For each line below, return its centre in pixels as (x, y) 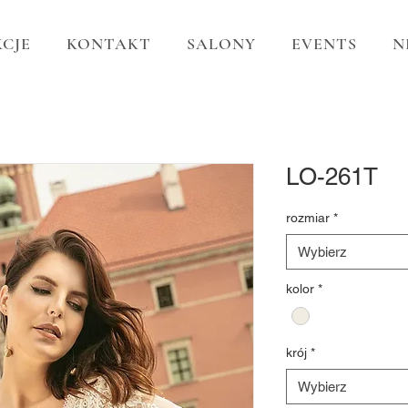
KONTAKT (109, 44)
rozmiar (308, 218)
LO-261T (332, 177)
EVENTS (324, 44)
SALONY (221, 44)
